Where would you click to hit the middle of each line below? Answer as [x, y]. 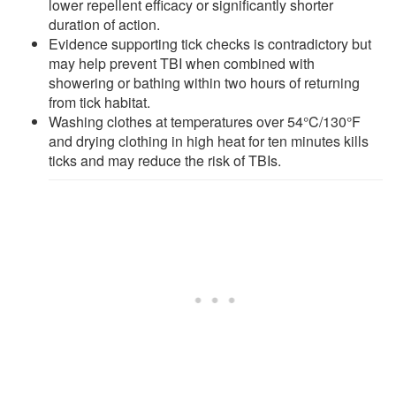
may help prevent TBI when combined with [182, 63]
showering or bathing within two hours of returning [204, 82]
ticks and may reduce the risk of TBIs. [165, 160]
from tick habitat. [99, 102]
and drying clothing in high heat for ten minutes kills [209, 141]
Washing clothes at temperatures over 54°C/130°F [205, 121]
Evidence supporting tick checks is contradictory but [210, 43]
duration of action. [104, 24]
